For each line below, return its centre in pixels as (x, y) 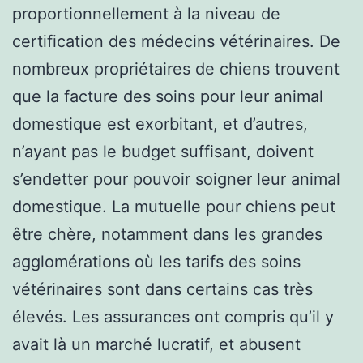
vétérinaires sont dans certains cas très (162, 289)
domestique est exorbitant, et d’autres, (160, 124)
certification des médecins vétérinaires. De (176, 41)
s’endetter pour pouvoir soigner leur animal (176, 179)
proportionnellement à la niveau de (146, 13)
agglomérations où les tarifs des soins (156, 261)
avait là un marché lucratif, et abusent (156, 344)
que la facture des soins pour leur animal (168, 96)
